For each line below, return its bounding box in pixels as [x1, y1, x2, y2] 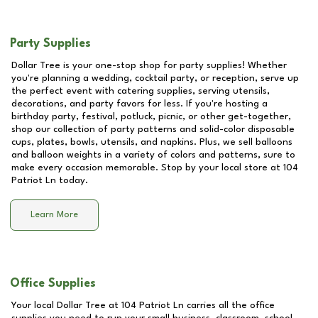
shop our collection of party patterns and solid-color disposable [11, 124, 295, 134]
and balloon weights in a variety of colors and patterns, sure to [11, 150, 295, 160]
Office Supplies [10, 278, 96, 290]
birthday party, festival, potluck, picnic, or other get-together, [11, 111, 291, 121]
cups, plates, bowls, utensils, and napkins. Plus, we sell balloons [11, 137, 292, 147]
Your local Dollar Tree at [11, 300, 121, 310]
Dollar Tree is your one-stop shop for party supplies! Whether [11, 60, 287, 70]
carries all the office [184, 300, 275, 310]
